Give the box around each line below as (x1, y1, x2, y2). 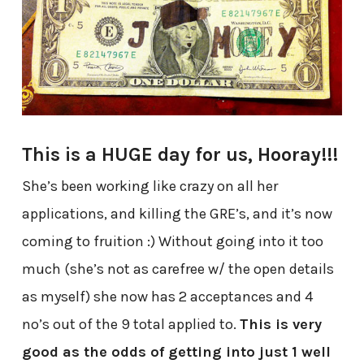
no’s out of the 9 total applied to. (21, 315, 240, 334)
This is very (239, 315, 322, 334)
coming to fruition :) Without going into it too (21, 232, 323, 251)
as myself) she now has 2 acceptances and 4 (21, 288, 314, 306)
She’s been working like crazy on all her (21, 177, 278, 196)
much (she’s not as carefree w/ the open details (21, 260, 334, 279)
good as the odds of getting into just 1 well (21, 343, 331, 362)
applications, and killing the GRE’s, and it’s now (21, 205, 332, 223)
